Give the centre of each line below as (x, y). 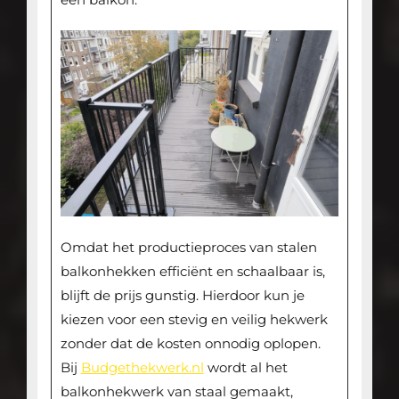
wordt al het (245, 367)
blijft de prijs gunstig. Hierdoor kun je (182, 295)
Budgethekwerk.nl (142, 367)
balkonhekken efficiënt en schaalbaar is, (192, 271)
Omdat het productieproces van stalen (188, 247)
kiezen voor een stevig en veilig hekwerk (194, 319)
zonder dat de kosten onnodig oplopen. (190, 343)
